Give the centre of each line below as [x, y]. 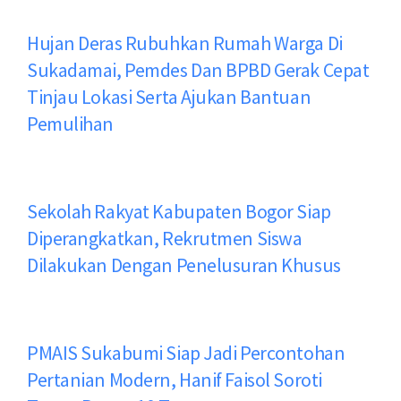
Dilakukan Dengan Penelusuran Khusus [184, 265]
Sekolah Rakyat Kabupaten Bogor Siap [179, 212]
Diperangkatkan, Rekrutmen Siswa [165, 239]
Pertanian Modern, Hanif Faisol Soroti [175, 379]
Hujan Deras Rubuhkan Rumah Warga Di [185, 43]
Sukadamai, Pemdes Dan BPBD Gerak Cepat [198, 70]
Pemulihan [71, 124]
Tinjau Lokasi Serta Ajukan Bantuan [169, 97]
